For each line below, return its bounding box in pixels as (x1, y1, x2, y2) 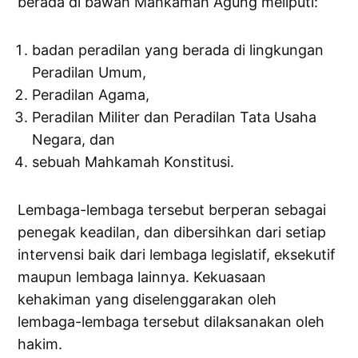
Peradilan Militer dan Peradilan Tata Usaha (32, 109, 317, 126)
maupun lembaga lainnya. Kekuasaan (18, 268, 267, 286)
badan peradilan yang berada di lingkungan (32, 42, 324, 59)
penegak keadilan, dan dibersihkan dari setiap (18, 224, 327, 241)
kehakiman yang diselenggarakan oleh (18, 291, 277, 308)
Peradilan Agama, (32, 86, 150, 104)
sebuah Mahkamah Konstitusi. (32, 153, 235, 171)
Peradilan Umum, (32, 64, 147, 82)
